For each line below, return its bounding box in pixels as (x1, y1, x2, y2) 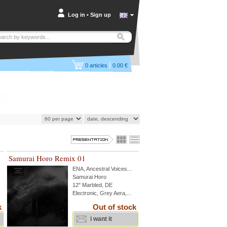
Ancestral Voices (86, 166, 127, 172)
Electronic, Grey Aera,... (72, 190, 131, 196)
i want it (90, 215, 112, 222)
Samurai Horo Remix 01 (9, 153, 86, 163)
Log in (68, 12, 85, 18)
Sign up (90, 12, 111, 18)
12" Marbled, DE (72, 182, 112, 188)
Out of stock (93, 203, 136, 211)
